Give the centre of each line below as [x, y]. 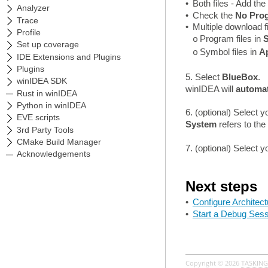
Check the [214, 15]
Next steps [221, 187]
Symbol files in [230, 52]
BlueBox [240, 77]
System [201, 124]
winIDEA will [210, 89]
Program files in [232, 39]
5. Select [203, 77]
